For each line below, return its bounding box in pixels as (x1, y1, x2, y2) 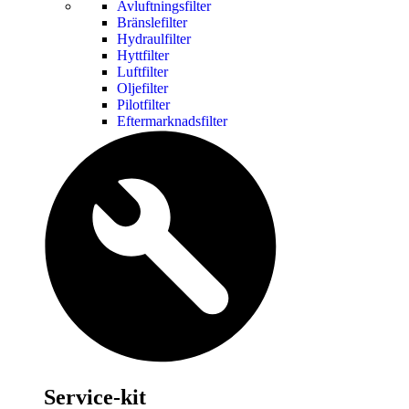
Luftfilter (117, 64, 168, 80)
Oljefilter (117, 80, 168, 97)
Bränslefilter (117, 15, 187, 31)
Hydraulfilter (117, 31, 191, 47)
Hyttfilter (117, 47, 169, 64)
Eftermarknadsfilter (117, 113, 227, 130)
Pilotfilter (117, 97, 170, 113)
